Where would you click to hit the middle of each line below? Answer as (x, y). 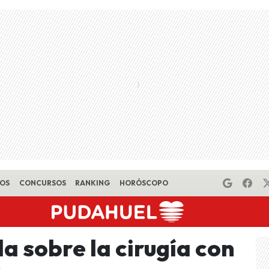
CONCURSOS (42, 183)
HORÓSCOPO (144, 183)
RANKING (93, 183)
